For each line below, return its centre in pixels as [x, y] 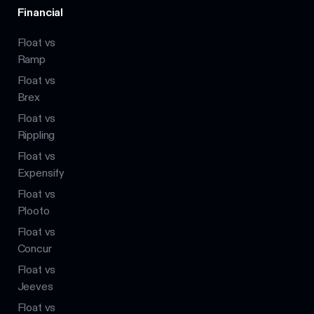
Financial [40, 12]
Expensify [41, 172]
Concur [34, 249]
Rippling [36, 135]
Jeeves [35, 287]
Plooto [33, 211]
